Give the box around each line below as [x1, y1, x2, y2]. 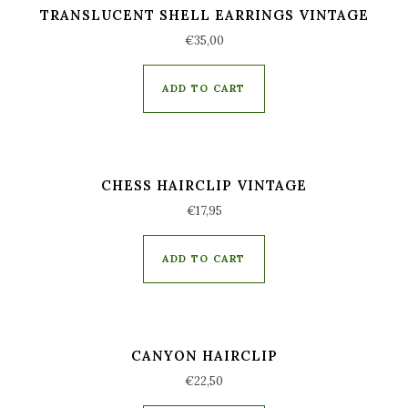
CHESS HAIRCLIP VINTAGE [101, 176, 307, 194]
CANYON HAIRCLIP [130, 346, 278, 364]
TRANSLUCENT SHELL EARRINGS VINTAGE [39, 6, 369, 24]
